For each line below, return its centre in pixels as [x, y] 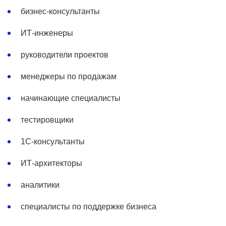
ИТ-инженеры [47, 33]
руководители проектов [65, 55]
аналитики [40, 185]
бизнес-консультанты [60, 11]
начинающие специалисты [71, 98]
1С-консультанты [53, 142]
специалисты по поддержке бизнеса [89, 207]
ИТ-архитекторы [51, 163]
